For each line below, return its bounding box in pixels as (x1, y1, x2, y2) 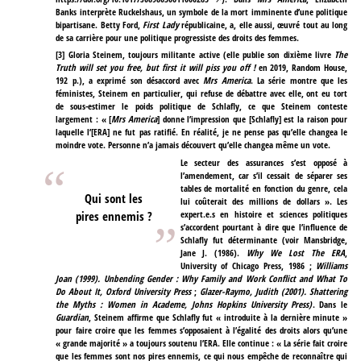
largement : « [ (56, 113, 112, 126)
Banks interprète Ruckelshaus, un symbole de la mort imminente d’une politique (56, 5, 348, 18)
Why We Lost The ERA (247, 247, 346, 259)
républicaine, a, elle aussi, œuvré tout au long (178, 18, 348, 31)
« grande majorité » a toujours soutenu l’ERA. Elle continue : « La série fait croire (56, 337, 348, 350)
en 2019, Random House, (255, 61, 348, 74)
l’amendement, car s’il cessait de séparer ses (180, 169, 348, 182)
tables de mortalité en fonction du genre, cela (180, 182, 348, 195)
